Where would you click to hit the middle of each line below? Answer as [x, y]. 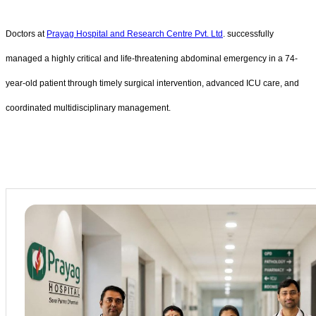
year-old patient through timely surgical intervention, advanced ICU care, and [152, 83]
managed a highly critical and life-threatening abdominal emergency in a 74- [152, 58]
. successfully [248, 34]
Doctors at [26, 34]
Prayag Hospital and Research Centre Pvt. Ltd [135, 34]
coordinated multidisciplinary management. [88, 108]
